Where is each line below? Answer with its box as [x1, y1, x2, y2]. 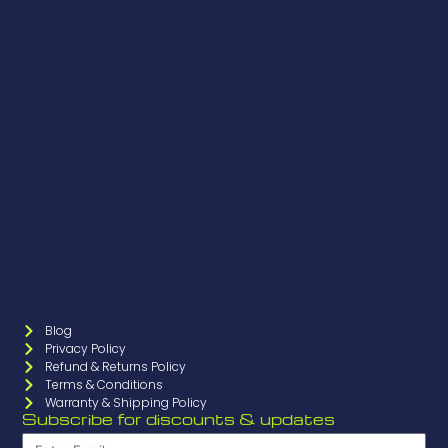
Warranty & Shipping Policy [44, 394, 207, 412]
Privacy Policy [44, 340, 126, 358]
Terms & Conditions [44, 376, 163, 394]
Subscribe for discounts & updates [22, 409, 336, 430]
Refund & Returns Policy [44, 358, 186, 376]
